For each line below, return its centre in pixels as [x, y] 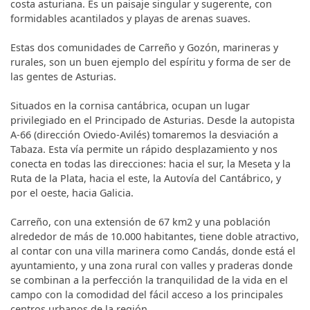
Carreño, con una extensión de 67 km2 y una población [140, 221]
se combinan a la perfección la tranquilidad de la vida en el [149, 280]
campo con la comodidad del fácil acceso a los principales [147, 294]
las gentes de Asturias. [63, 76]
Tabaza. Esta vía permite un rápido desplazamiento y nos [144, 149]
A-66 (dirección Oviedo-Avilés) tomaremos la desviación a [144, 134]
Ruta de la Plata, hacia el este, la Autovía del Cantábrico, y [146, 178]
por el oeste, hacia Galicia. [72, 192]
